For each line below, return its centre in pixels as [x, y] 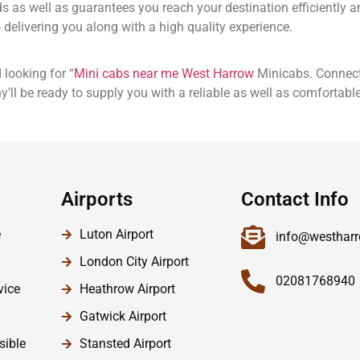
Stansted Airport [125, 344]
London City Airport [134, 262]
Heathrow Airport [127, 289]
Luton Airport [116, 235]
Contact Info [295, 200]
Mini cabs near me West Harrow [164, 74]
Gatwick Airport [123, 317]
